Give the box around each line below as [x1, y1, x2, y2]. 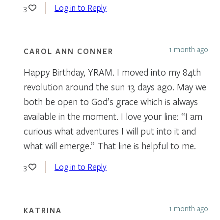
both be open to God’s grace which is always [24, 95, 198, 108]
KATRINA [24, 205, 62, 215]
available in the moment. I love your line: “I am [24, 110, 202, 122]
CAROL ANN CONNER [24, 46, 113, 56]
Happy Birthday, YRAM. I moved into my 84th [24, 65, 201, 78]
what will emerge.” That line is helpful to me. [24, 139, 196, 152]
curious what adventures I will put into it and [24, 124, 196, 137]
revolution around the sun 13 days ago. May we [24, 80, 206, 93]
